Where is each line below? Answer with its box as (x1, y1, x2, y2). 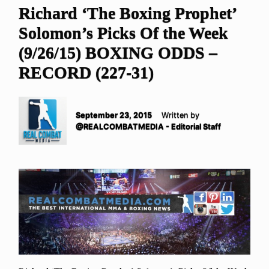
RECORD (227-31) (19, 63, 154, 82)
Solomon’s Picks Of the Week (19, 23, 228, 43)
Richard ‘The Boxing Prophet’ (19, 4, 236, 23)
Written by (162, 110, 199, 120)
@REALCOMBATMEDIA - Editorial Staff (76, 122, 221, 131)
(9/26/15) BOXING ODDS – (19, 43, 217, 62)
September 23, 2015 (76, 110, 152, 120)
